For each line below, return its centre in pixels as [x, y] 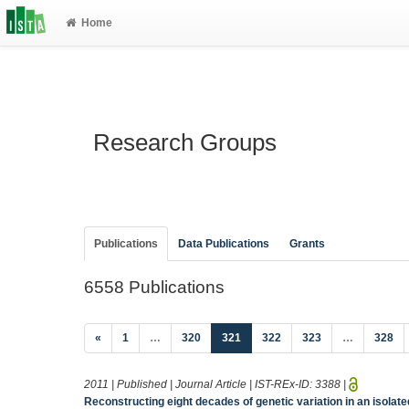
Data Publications [224, 244]
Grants [307, 244]
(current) [263, 336]
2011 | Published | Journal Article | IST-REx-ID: [199, 384]
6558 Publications [154, 287]
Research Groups [185, 142]
